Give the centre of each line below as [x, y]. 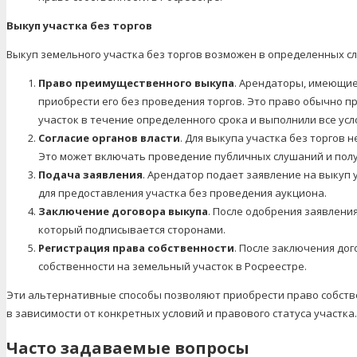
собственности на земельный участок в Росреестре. [173, 266]
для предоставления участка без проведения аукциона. [182, 192]
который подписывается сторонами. [132, 229]
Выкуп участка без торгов [79, 25]
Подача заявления [90, 174]
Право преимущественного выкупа [136, 82]
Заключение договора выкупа [123, 211]
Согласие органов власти [109, 137]
